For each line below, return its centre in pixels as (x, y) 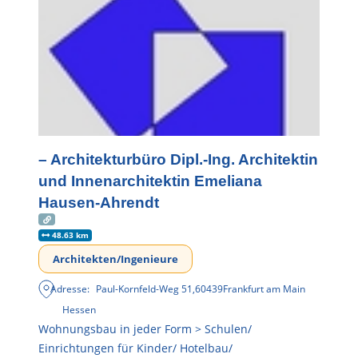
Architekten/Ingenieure (115, 259)
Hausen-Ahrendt (99, 203)
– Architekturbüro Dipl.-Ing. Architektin (178, 160)
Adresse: (70, 289)
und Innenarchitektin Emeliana (150, 181)
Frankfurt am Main (265, 289)
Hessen (79, 310)
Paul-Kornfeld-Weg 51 (145, 289)
